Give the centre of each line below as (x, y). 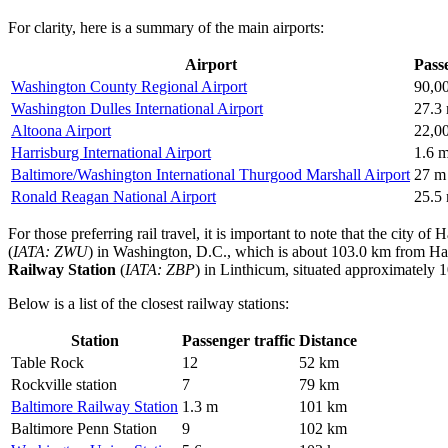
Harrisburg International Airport (111, 153)
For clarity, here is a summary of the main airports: (166, 28)
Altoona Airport (61, 131)
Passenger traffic (238, 341)
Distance (328, 341)
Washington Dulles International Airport (137, 109)
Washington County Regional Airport (129, 87)
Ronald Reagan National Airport (113, 197)
